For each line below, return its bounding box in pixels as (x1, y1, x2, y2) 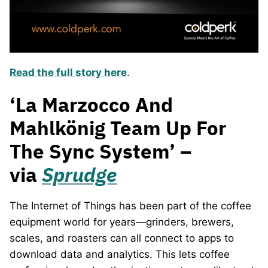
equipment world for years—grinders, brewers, (10, 215, 234, 228)
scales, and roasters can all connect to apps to (10, 232, 234, 244)
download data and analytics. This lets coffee (10, 248, 230, 260)
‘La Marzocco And (10, 91, 173, 117)
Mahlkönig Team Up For (10, 114, 226, 141)
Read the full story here (10, 66, 127, 78)
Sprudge (42, 161, 117, 187)
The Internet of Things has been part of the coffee (10, 199, 251, 212)
